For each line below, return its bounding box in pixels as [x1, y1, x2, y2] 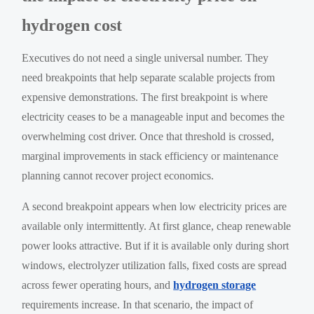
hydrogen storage [173, 278, 257, 291]
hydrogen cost [22, 15, 123, 34]
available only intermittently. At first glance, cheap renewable [22, 219, 292, 232]
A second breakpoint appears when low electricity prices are [22, 200, 287, 212]
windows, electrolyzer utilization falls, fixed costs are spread [22, 259, 287, 271]
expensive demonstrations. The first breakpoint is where [22, 90, 268, 103]
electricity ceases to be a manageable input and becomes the [22, 110, 285, 123]
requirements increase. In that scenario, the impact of [22, 298, 254, 310]
